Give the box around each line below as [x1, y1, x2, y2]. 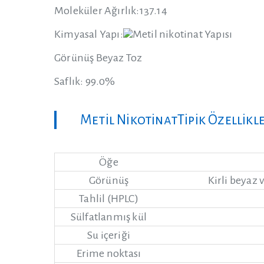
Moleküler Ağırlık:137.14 [54, 5, 167, 16]
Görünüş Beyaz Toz [54, 52, 143, 64]
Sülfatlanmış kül [70, 211, 147, 223]
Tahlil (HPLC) [79, 193, 138, 204]
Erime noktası [76, 247, 141, 259]
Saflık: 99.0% [54, 75, 115, 87]
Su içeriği [87, 229, 130, 241]
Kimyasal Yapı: [54, 28, 123, 40]
